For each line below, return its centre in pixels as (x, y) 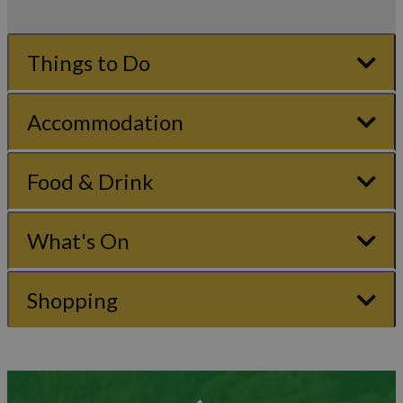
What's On (78, 240)
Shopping (72, 300)
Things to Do (89, 62)
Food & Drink (90, 181)
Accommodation (105, 121)
